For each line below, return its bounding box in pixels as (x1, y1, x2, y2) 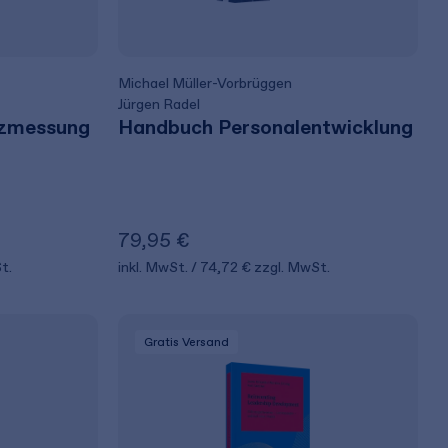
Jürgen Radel (118, 96, 201, 113)
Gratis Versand (144, 335, 230, 349)
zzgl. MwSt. (254, 259, 331, 276)
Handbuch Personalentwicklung (118, 115, 414, 139)
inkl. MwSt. (118, 259, 192, 276)
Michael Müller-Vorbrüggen (118, 75, 293, 92)
